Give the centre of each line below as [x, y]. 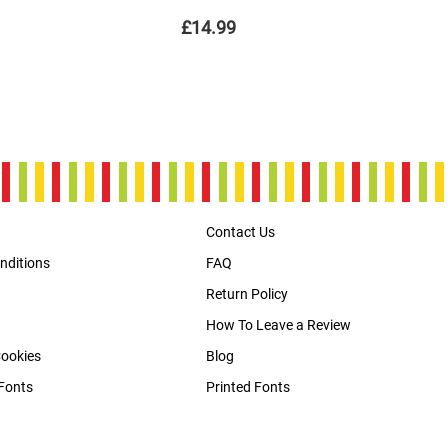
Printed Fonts [248, 387]
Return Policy [247, 294]
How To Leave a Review [278, 325]
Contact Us [240, 232]
